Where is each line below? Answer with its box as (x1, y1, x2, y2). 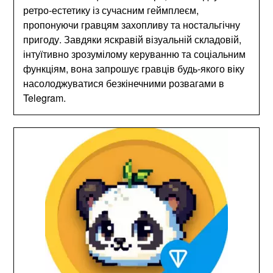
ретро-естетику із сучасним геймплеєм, (23, 3, 199, 17)
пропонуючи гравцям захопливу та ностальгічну (23, 18, 241, 32)
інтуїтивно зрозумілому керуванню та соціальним (23, 47, 246, 61)
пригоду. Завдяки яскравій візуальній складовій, (23, 32, 242, 46)
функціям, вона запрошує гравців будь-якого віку (23, 62, 245, 76)
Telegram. (23, 91, 66, 105)
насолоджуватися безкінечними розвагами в (23, 76, 225, 90)
